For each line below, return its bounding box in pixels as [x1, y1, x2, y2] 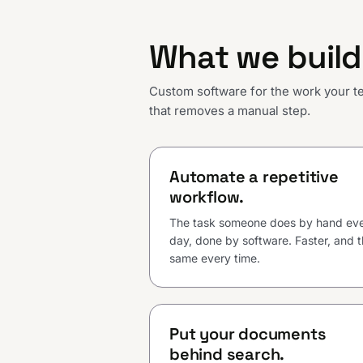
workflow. [169, 186, 245, 208]
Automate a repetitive [169, 166, 339, 188]
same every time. [169, 251, 260, 266]
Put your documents [169, 323, 327, 345]
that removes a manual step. [149, 103, 310, 119]
